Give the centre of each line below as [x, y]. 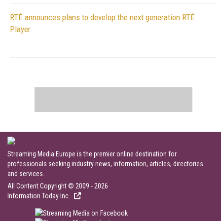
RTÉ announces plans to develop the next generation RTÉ [102, 17]
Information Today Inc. [39, 196]
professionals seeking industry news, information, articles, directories [105, 164]
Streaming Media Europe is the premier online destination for [92, 154]
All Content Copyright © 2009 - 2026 [58, 186]
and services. [26, 174]
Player [20, 29]
